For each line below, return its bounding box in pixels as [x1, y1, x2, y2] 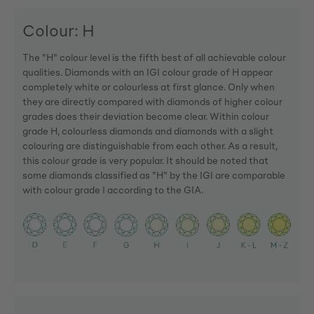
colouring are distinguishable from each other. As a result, [22, 139, 278, 151]
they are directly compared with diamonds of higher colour [22, 95, 282, 107]
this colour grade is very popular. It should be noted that [22, 153, 268, 166]
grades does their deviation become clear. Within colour [22, 109, 269, 122]
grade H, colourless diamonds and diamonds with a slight [22, 124, 273, 137]
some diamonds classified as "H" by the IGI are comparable [22, 168, 285, 181]
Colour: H [22, 20, 95, 40]
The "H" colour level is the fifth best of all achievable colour [22, 50, 286, 63]
